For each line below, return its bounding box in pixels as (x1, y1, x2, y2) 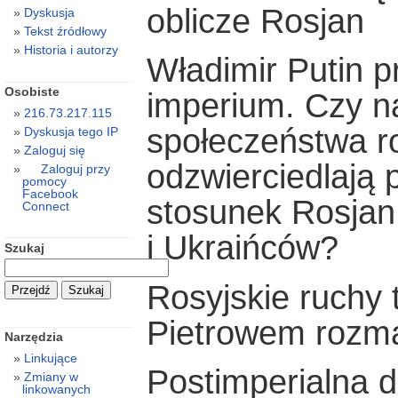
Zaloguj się (23, 143, 85, 158)
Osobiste (4, 84, 60, 99)
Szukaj (4, 240, 44, 255)
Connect (21, 199, 69, 214)
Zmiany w (23, 370, 78, 385)
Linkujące (23, 351, 77, 366)
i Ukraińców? (146, 229, 338, 267)
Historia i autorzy (23, 43, 118, 58)
